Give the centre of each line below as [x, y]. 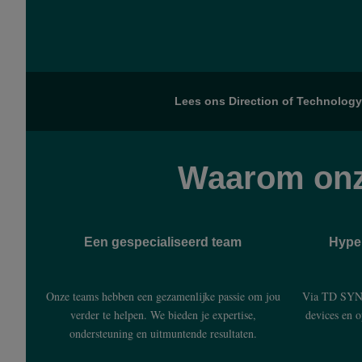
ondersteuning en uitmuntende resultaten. [163, 333]
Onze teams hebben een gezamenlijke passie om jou [163, 296]
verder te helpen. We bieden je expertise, [163, 315]
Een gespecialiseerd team [163, 242]
